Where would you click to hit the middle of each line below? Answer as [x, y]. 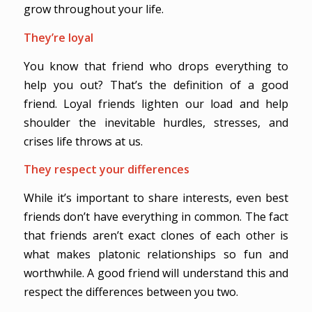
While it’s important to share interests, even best [156, 198]
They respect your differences [106, 170]
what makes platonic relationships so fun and [156, 254]
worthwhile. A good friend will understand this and [156, 273]
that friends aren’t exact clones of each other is [156, 235]
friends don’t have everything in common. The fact [156, 217]
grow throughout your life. [93, 9]
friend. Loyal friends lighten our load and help [156, 103]
